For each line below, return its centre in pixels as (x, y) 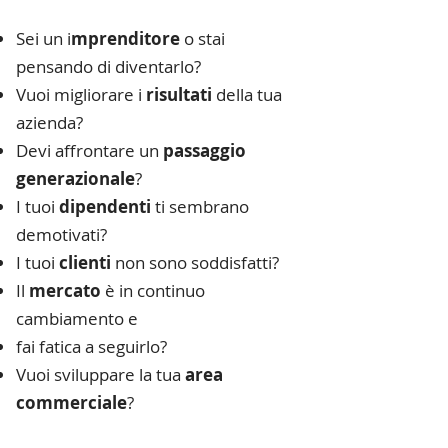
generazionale (75, 178)
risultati (179, 94)
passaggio (204, 150)
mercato (65, 290)
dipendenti (105, 206)
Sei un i (43, 38)
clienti (85, 262)
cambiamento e (77, 318)
